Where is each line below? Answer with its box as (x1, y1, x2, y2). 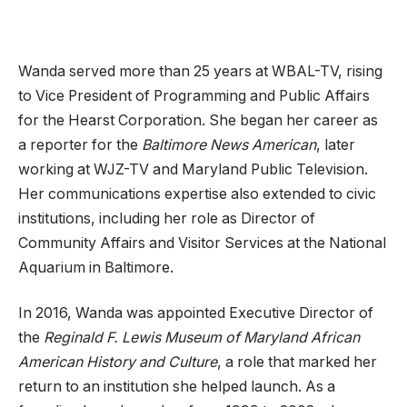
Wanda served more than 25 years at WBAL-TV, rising (18, 63, 382, 81)
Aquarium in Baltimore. (18, 259, 174, 277)
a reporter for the (18, 136, 142, 154)
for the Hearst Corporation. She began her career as (18, 112, 378, 130)
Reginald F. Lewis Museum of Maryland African (44, 328, 360, 346)
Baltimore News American (142, 136, 316, 154)
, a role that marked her (217, 352, 377, 371)
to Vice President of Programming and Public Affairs (18, 87, 370, 105)
